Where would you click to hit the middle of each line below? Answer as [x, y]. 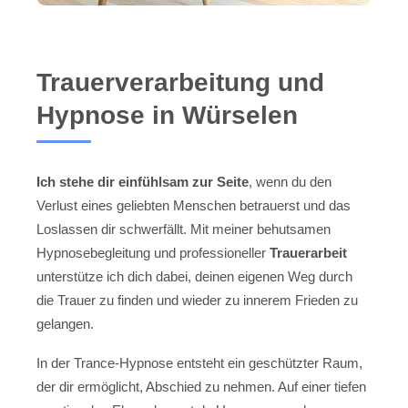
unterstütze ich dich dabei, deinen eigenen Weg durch [194, 277]
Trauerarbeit [308, 253]
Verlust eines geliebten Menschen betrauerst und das [194, 206]
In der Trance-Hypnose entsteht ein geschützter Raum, [199, 362]
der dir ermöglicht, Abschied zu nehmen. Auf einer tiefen [201, 386]
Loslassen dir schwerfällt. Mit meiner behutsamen [184, 229]
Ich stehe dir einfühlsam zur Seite [143, 182]
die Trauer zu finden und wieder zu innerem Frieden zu [197, 301]
